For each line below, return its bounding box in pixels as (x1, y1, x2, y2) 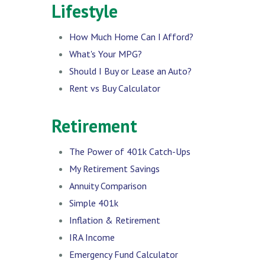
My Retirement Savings (69, 162, 160, 174)
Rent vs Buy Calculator (69, 82, 160, 94)
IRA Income (69, 231, 115, 243)
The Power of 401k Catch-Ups (69, 145, 190, 157)
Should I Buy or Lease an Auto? (69, 64, 192, 77)
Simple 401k (69, 196, 118, 209)
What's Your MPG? (69, 47, 142, 60)
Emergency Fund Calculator (69, 248, 178, 260)
